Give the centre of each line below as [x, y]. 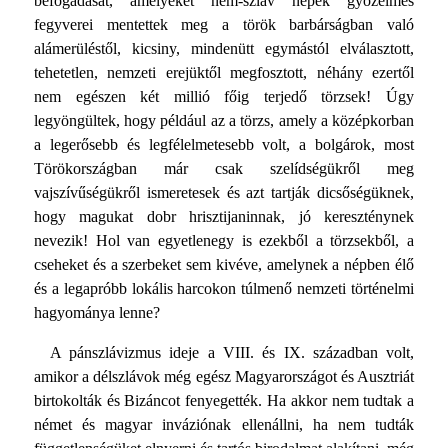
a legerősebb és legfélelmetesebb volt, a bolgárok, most [224, 145]
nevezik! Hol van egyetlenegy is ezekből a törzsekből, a [224, 241]
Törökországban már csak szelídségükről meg [224, 169]
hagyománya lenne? [96, 313]
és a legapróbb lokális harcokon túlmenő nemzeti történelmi [224, 289]
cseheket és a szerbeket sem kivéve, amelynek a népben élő [224, 265]
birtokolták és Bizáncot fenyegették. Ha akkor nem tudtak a [224, 401]
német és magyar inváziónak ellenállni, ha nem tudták [224, 425]
